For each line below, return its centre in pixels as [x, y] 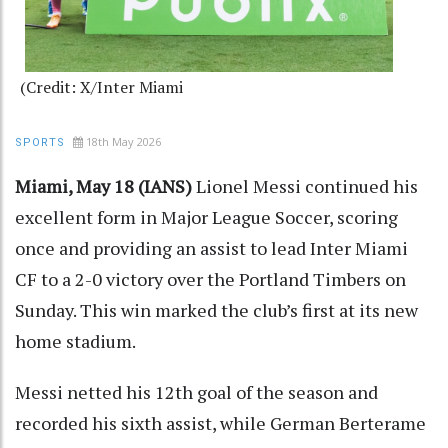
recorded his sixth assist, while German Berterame [220, 422]
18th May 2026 [123, 141]
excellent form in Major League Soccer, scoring [206, 216]
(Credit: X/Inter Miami [101, 86]
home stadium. [75, 340]
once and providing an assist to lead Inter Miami [211, 247]
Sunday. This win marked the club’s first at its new [216, 309]
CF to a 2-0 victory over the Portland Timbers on [210, 278]
